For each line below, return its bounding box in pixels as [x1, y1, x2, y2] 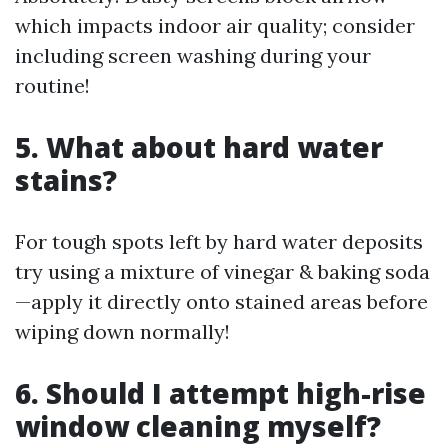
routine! [15, 72, 90, 98]
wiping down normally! [15, 318, 230, 344]
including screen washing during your [15, 42, 371, 68]
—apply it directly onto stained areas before [15, 288, 428, 314]
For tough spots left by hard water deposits [15, 228, 423, 254]
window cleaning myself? [15, 406, 381, 445]
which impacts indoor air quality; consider [15, 12, 415, 38]
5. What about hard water [15, 127, 383, 166]
